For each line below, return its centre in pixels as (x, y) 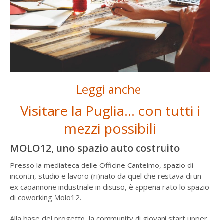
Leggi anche (110, 89)
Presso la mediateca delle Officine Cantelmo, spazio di (101, 165)
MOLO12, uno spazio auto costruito (95, 148)
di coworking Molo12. (45, 197)
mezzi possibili (110, 128)
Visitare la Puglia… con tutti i (110, 110)
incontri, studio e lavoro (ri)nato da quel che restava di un (105, 176)
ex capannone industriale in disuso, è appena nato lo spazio (109, 186)
